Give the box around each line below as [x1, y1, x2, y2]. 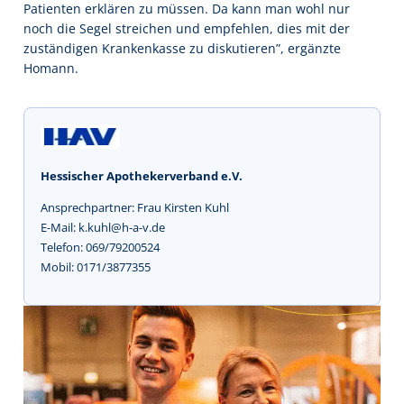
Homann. [23, 59, 78, 77]
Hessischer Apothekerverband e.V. [41, 167, 243, 184]
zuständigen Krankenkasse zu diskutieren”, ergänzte [23, 39, 341, 57]
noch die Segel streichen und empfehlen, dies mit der [23, 19, 350, 37]
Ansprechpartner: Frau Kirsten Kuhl [41, 198, 229, 216]
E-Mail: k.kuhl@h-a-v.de [41, 218, 165, 235]
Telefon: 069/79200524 [41, 238, 160, 255]
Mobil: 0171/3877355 [41, 258, 151, 275]
